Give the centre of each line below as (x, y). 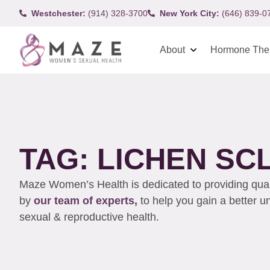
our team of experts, (87, 200)
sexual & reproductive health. (91, 217)
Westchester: (58, 13)
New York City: (190, 13)
